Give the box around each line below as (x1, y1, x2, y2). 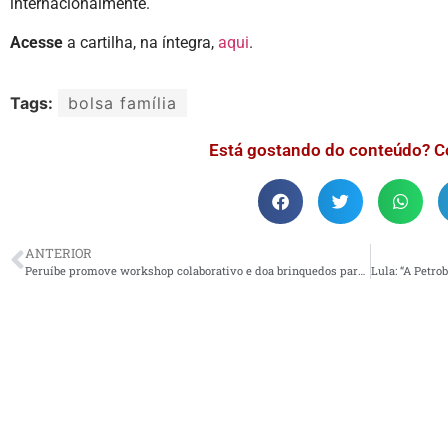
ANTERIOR (25, 244, 92, 261)
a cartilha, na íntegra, (63, 32, 218, 52)
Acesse (10, 32, 63, 52)
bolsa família (68, 92, 177, 113)
